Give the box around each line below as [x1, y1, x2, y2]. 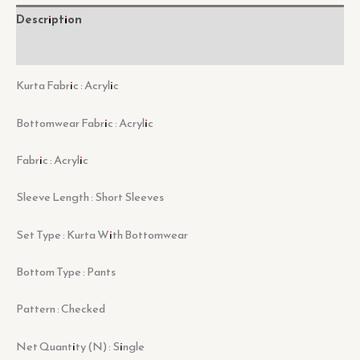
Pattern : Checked [16, 300, 105, 318]
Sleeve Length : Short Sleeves [16, 188, 164, 207]
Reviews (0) [16, 40, 80, 59]
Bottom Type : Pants [16, 262, 116, 280]
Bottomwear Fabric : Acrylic [16, 113, 153, 132]
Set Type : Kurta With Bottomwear [16, 225, 188, 243]
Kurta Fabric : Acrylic [16, 76, 119, 95]
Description [16, 10, 82, 28]
